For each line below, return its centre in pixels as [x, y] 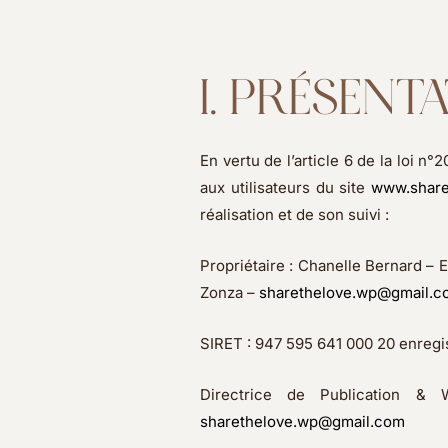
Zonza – [229, 292]
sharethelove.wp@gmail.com [302, 421]
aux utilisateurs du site [285, 187]
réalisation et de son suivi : [294, 214]
